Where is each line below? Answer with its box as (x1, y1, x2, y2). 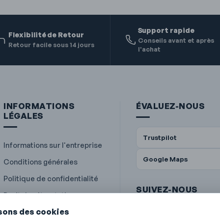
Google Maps (143, 154, 188, 163)
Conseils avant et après (137, 36, 214, 44)
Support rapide (137, 26, 194, 34)
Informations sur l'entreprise (3, 140, 102, 149)
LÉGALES (3, 110, 44, 121)
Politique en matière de (3, 207, 84, 216)
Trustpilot (143, 133, 177, 141)
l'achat (137, 45, 161, 53)
